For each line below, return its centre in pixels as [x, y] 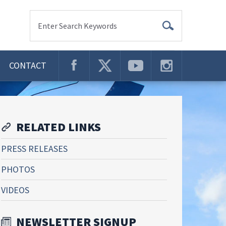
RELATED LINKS [59, 127]
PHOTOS [18, 169]
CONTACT [28, 65]
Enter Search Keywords [77, 26]
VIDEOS [15, 190]
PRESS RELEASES [34, 149]
